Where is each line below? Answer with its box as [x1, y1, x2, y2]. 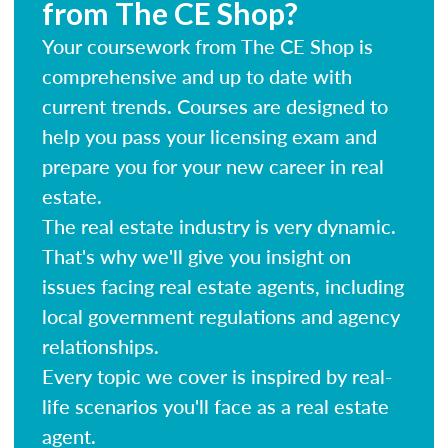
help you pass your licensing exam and [42, 121, 377, 150]
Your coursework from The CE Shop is [42, 31, 373, 60]
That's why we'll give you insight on [42, 241, 351, 270]
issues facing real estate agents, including [42, 271, 404, 300]
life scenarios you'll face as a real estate [42, 391, 389, 420]
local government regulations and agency [42, 301, 400, 330]
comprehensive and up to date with [42, 61, 352, 90]
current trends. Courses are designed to [42, 91, 388, 120]
